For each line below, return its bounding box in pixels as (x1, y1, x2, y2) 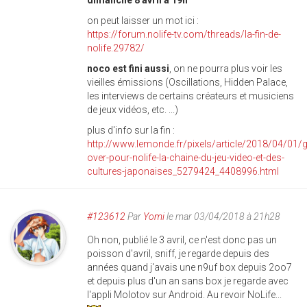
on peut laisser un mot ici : (87, 15, 199, 27)
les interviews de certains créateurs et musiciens (87, 90, 294, 102)
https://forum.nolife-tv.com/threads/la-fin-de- (87, 29, 281, 40)
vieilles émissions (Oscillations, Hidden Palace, (87, 77, 288, 88)
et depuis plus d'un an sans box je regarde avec (87, 275, 288, 287)
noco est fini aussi (87, 63, 169, 75)
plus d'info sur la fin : (87, 125, 175, 136)
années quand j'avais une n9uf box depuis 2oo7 (87, 262, 292, 273)
